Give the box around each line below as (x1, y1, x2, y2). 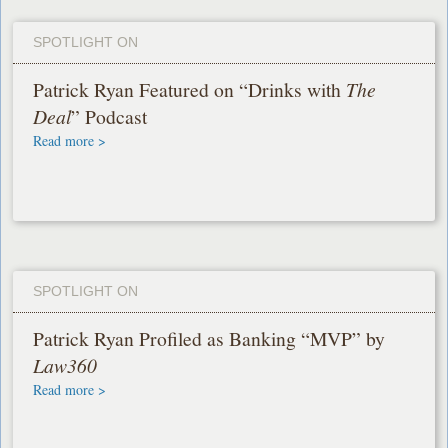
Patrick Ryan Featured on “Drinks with (33, 76, 347, 104)
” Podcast (71, 103, 148, 131)
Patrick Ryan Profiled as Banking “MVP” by (33, 325, 386, 353)
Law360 (33, 352, 98, 379)
